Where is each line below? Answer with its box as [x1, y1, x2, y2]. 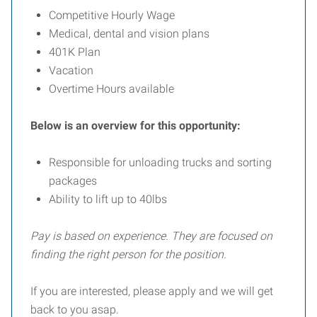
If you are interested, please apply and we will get [30, 284, 273, 298]
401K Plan [49, 45, 100, 59]
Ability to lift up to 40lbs [49, 192, 170, 206]
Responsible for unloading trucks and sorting [49, 156, 272, 169]
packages [49, 174, 100, 188]
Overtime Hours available [49, 82, 174, 96]
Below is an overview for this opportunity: [30, 119, 241, 132]
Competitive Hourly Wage [49, 8, 175, 22]
